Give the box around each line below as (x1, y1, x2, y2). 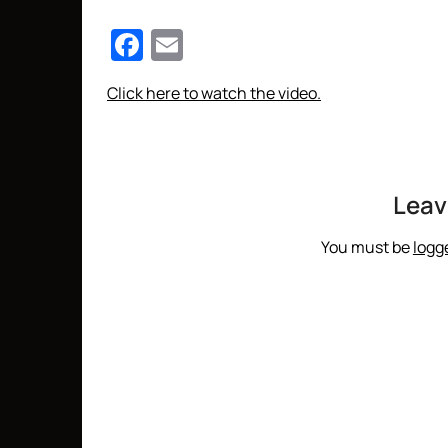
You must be (320, 236, 413, 258)
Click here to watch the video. (107, 82, 321, 104)
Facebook (143, 23, 286, 67)
